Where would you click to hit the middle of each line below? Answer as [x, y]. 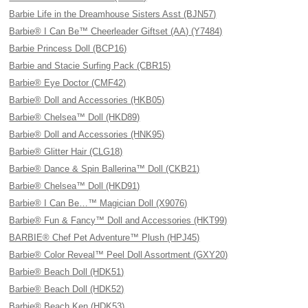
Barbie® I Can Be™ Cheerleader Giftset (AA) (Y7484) [116, 31]
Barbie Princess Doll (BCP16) [68, 48]
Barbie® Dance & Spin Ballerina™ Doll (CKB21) [104, 169]
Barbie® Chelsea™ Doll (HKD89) [75, 117]
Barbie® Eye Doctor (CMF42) [68, 83]
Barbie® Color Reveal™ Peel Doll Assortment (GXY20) [119, 255]
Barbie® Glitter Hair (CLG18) [66, 152]
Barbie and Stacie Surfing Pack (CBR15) [90, 66]
